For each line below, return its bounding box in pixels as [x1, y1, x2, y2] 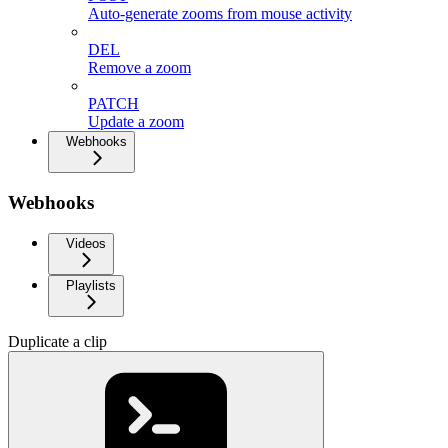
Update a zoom [88, 113, 184, 131]
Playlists [66, 277, 116, 293]
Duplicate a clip [8, 332, 107, 350]
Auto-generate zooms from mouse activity [88, 5, 352, 23]
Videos [66, 235, 106, 251]
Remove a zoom [88, 59, 191, 77]
